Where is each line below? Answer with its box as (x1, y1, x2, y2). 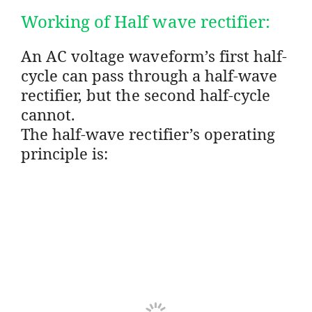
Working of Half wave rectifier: (21, 9, 270, 33)
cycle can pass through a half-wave (21, 64, 278, 86)
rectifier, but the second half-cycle (21, 84, 271, 105)
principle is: (21, 142, 109, 164)
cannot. (21, 103, 76, 125)
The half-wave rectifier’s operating (21, 123, 276, 144)
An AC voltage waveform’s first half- (21, 45, 288, 66)
